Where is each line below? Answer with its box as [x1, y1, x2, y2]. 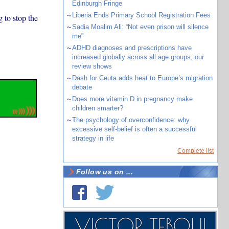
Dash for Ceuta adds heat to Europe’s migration [72, 74, 213, 82]
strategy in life [72, 134, 114, 142]
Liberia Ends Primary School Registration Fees [72, 11, 211, 19]
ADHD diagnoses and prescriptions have [72, 44, 192, 52]
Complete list [177, 147, 214, 154]
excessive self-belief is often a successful [72, 125, 197, 133]
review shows [72, 62, 112, 70]
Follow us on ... [76, 168, 133, 176]
